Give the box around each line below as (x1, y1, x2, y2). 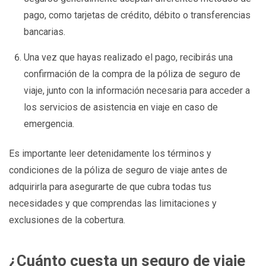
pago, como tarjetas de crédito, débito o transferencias (24, 9, 251, 21)
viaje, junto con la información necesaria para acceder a (24, 84, 251, 96)
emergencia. (24, 118, 75, 129)
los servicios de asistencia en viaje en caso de (24, 101, 218, 113)
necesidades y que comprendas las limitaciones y (9, 198, 217, 210)
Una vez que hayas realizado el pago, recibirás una (24, 51, 233, 63)
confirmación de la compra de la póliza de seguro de (24, 68, 241, 80)
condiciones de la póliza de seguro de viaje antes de (9, 164, 227, 176)
